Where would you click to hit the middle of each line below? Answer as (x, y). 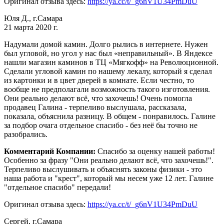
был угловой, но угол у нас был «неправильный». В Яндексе (108, 53)
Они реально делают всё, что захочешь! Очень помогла (98, 98)
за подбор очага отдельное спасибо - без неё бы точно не (101, 125)
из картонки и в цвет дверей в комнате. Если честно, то (99, 80)
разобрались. (26, 134)
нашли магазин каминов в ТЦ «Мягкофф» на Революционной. (111, 62)
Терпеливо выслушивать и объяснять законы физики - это (103, 169)
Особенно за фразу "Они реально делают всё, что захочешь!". (109, 160)
